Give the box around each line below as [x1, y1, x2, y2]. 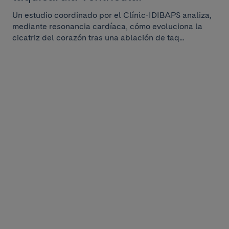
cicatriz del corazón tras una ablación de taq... [12, 33, 184, 42]
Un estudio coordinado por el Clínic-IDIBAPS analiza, [12, 10, 212, 20]
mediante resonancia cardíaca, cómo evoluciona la [12, 21, 202, 31]
